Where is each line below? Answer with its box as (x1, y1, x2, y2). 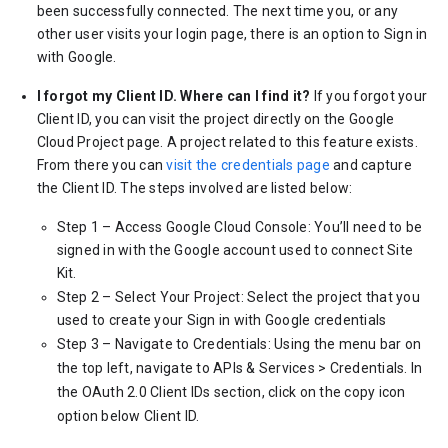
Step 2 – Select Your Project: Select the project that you (56, 289, 420, 305)
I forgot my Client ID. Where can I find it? (36, 88, 311, 104)
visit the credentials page (166, 157, 330, 173)
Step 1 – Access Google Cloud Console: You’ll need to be (56, 219, 423, 235)
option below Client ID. (56, 408, 200, 424)
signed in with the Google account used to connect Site (56, 242, 414, 258)
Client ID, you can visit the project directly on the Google (36, 111, 395, 127)
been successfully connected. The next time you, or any (36, 3, 399, 19)
